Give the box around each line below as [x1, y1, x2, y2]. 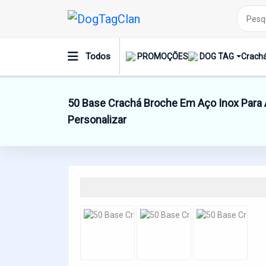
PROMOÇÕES [137, 52, 188, 61]
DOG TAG [199, 52, 234, 61]
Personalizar [68, 113, 126, 126]
